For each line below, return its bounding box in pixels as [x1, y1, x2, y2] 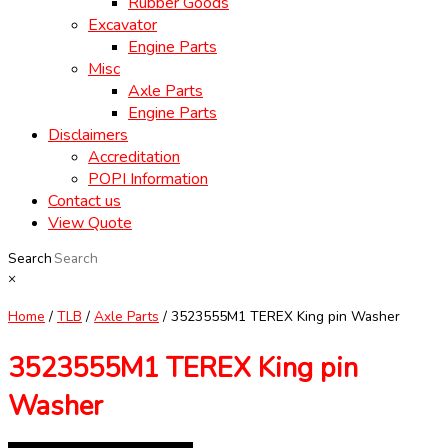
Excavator [88, 14, 157, 37]
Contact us [48, 190, 121, 213]
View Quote [48, 212, 132, 235]
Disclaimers [48, 124, 128, 147]
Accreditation [88, 146, 180, 169]
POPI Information [88, 168, 208, 191]
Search [8, 249, 52, 269]
